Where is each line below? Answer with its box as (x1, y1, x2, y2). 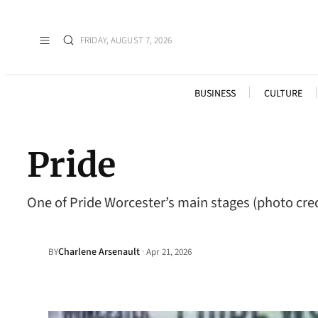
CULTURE (263, 87, 302, 101)
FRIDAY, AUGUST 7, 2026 (80, 33, 172, 47)
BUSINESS (194, 87, 236, 101)
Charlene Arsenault (58, 245, 140, 259)
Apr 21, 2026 (146, 246, 192, 258)
